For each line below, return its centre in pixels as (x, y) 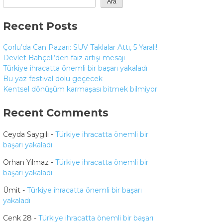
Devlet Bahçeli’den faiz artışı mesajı (64, 58)
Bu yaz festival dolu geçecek (53, 79)
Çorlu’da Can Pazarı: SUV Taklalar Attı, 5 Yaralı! (80, 48)
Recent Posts (40, 26)
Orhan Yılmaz (26, 162)
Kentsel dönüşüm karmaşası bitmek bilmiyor (80, 89)
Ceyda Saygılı (26, 134)
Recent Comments (56, 113)
